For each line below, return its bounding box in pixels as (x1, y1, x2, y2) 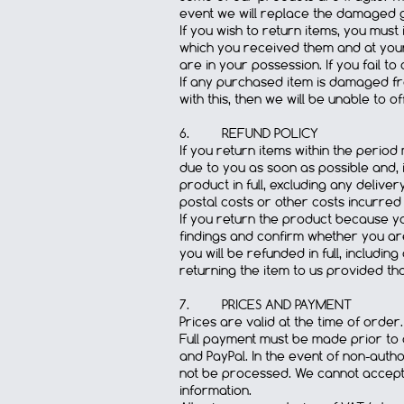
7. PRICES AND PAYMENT (179, 296, 352, 314)
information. (179, 381, 252, 399)
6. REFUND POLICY (179, 124, 318, 142)
